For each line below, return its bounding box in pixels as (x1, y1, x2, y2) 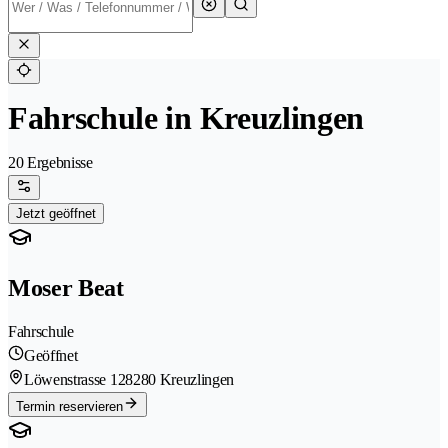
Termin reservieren (16, 399, 123, 415)
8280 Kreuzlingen (125, 371, 235, 389)
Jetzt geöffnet (16, 206, 96, 222)
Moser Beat (8, 275, 124, 302)
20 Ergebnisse (8, 154, 93, 172)
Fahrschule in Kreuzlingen (8, 100, 364, 137)
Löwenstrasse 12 (24, 371, 126, 389)
